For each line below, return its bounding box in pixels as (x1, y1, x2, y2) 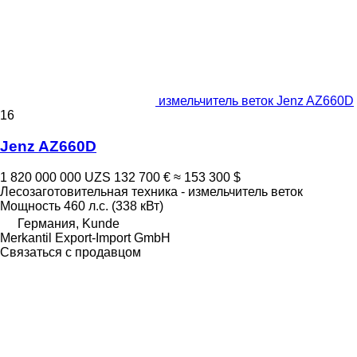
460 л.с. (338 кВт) (64, 198, 163, 213)
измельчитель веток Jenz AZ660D (159, 94, 354, 108)
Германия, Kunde (18, 216, 120, 230)
